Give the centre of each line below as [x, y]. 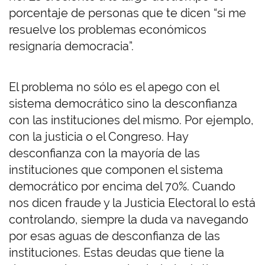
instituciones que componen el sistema [116, 170]
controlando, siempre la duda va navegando [129, 220]
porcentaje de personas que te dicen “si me [127, 13]
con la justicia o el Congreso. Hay [98, 137]
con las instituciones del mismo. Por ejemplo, [131, 120]
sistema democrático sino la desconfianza [123, 104]
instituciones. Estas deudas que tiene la [117, 253]
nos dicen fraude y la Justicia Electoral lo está [132, 203]
